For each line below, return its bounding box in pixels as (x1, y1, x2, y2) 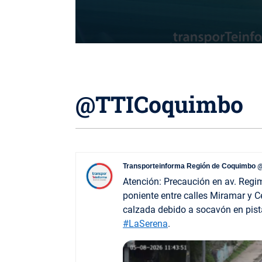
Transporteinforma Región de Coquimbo (123, 162, 256, 170)
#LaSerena (123, 218, 168, 229)
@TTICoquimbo (75, 89, 243, 119)
